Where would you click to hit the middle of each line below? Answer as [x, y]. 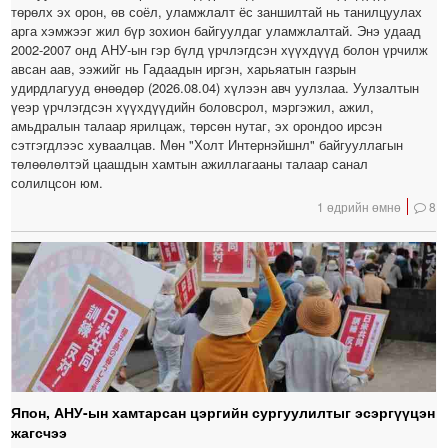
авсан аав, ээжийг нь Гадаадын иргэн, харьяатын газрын [184, 69]
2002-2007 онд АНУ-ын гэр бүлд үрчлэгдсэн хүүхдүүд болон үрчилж [220, 50]
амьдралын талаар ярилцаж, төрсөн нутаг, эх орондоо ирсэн [197, 126]
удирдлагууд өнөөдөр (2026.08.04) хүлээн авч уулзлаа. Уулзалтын [215, 88]
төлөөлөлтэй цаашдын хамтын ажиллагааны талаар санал [190, 164]
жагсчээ [39, 432]
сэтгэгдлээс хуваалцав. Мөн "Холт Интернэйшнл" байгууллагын [207, 145]
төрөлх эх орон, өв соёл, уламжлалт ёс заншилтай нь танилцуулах [217, 12]
